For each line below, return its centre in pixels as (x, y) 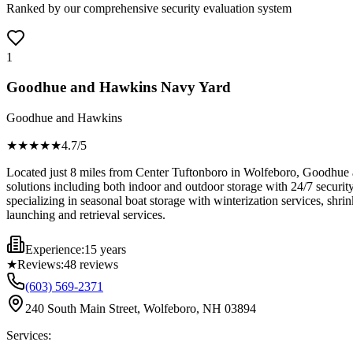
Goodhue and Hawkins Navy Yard (119, 87)
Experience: (55, 250)
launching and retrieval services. (86, 215)
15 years (105, 250)
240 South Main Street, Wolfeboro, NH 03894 (141, 309)
